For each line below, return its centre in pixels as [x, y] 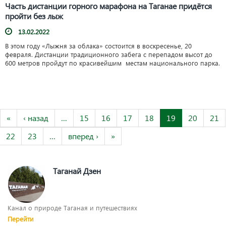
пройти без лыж [34, 16]
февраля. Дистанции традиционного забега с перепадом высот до [109, 54]
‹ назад [36, 118]
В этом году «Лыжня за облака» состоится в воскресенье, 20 [98, 45]
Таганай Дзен [77, 171]
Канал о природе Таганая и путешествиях [72, 208]
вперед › [83, 136]
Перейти [21, 219]
